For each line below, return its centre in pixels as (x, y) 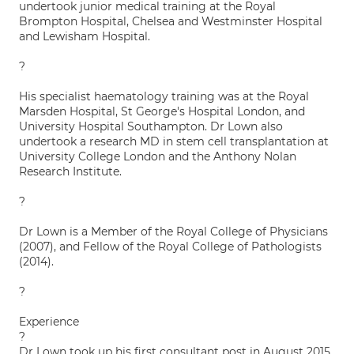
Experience (49, 322)
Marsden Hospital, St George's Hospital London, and (162, 111)
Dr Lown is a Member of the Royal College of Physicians (173, 232)
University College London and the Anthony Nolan (158, 156)
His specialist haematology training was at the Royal (164, 96)
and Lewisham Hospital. (85, 36)
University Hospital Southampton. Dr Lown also (151, 126)
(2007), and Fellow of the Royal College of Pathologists (170, 247)
